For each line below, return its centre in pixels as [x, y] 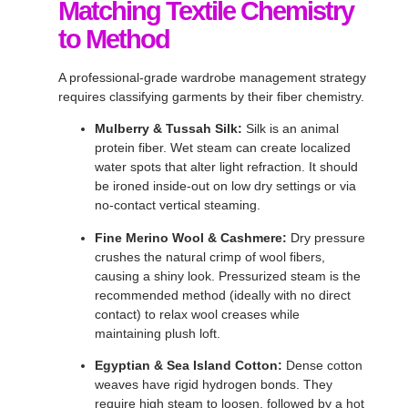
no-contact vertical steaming [176, 205]
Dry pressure [326, 237]
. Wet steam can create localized [257, 148]
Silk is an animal [291, 129]
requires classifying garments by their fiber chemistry [209, 96]
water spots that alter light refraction [198, 167]
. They [314, 384]
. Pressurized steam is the [286, 275]
